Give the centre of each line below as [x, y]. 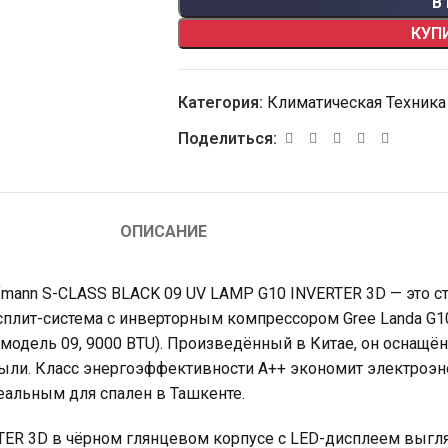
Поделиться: [227, 138]
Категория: [220, 102]
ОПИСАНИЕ [163, 231]
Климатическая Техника [356, 102]
